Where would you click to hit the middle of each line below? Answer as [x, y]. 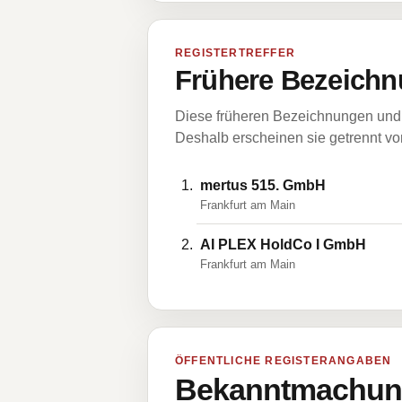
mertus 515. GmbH [263, 185]
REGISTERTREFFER [235, 53]
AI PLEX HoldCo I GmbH [283, 245]
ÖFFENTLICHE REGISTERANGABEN [284, 361]
